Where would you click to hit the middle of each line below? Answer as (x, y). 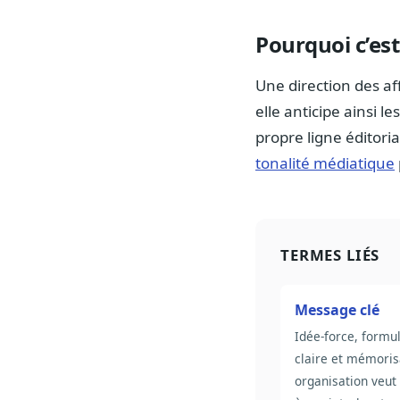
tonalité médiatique (325, 163)
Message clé (337, 310)
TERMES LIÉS (330, 255)
